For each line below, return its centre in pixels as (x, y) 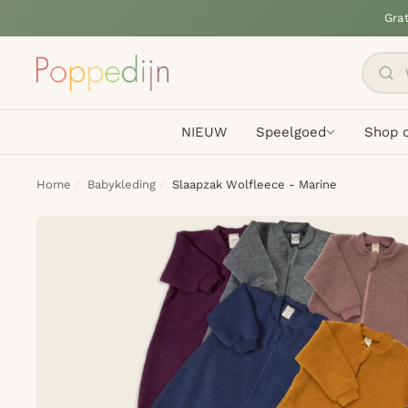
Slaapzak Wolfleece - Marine (255, 184)
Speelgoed (291, 132)
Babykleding (122, 184)
